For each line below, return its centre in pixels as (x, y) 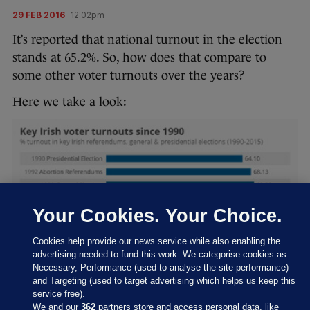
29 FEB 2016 (39, 15)
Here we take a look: (70, 101)
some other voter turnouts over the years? (128, 75)
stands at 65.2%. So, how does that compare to (139, 57)
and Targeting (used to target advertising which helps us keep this (164, 281)
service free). (59, 294)
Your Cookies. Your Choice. (158, 216)
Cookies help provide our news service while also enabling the (157, 241)
